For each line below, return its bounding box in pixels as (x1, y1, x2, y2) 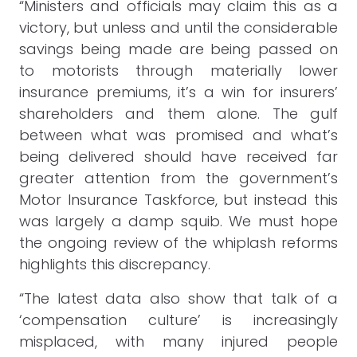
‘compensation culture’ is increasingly (19, 310, 338, 330)
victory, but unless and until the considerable (19, 18, 338, 37)
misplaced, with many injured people (19, 331, 338, 351)
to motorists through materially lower (19, 61, 338, 80)
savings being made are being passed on (19, 39, 338, 59)
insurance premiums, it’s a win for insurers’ (19, 82, 338, 102)
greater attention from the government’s (19, 168, 338, 188)
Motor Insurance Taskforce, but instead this (19, 190, 338, 210)
